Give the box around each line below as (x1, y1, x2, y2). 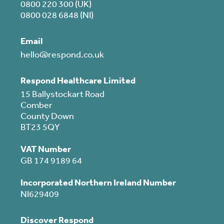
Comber (20, 99, 52, 110)
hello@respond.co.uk (20, 48, 104, 60)
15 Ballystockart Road (20, 88, 104, 99)
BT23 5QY (20, 121, 59, 132)
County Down (20, 110, 74, 121)
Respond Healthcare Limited (20, 74, 135, 86)
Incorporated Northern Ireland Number (20, 176, 176, 188)
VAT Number (20, 143, 71, 155)
